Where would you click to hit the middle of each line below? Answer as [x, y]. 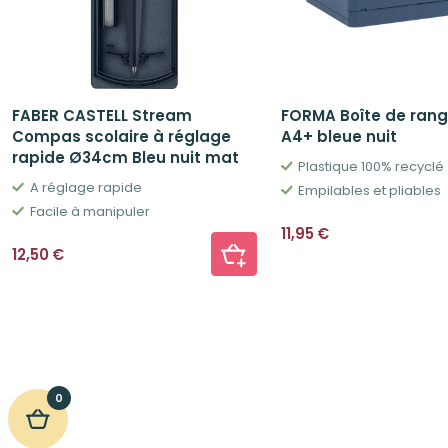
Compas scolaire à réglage [121, 137]
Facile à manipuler [89, 212]
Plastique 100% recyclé [371, 167]
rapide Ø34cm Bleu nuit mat [125, 158]
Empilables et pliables [370, 191]
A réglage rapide [85, 188]
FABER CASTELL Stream [102, 116]
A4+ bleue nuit [338, 137]
